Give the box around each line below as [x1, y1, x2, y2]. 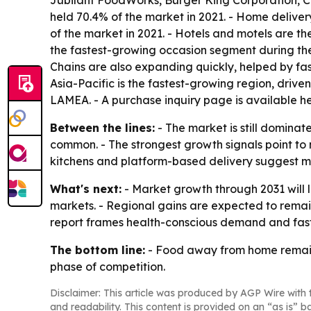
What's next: [50, 182, 121, 196]
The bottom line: [50, 243, 145, 257]
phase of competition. [50, 260, 165, 274]
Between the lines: [50, 121, 155, 135]
